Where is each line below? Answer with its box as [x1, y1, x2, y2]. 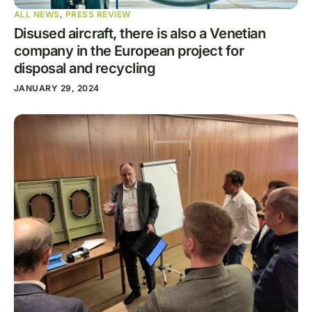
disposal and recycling [14, 59, 156, 77]
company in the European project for [14, 42, 244, 59]
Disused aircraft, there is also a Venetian [14, 24, 266, 42]
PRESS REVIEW [65, 8, 131, 19]
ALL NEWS [14, 8, 60, 19]
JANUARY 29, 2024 [14, 82, 100, 93]
